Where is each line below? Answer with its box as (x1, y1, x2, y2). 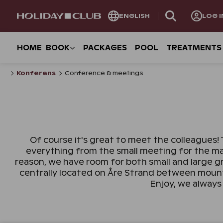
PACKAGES (83, 43, 127, 52)
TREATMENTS (166, 43, 222, 52)
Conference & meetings (64, 69, 143, 77)
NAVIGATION (4, 29, 53, 38)
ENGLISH (118, 12, 150, 20)
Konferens (16, 69, 56, 77)
